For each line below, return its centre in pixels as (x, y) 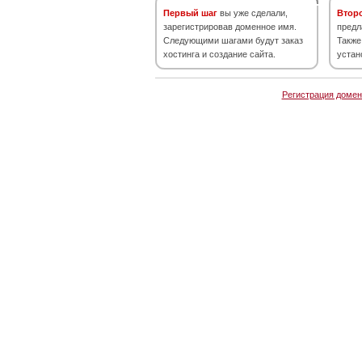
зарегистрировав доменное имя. (230, 27)
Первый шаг (190, 13)
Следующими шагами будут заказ (233, 40)
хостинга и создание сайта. (219, 54)
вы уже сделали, (253, 13)
